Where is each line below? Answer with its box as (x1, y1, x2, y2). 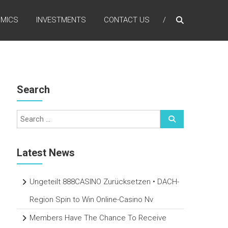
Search (17, 83, 50, 96)
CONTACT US (104, 15, 150, 24)
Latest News (17, 147, 75, 159)
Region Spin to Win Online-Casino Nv (30, 195, 154, 205)
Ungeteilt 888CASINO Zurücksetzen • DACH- (30, 177, 180, 187)
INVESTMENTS (36, 15, 86, 24)
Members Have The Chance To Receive (30, 213, 167, 223)
